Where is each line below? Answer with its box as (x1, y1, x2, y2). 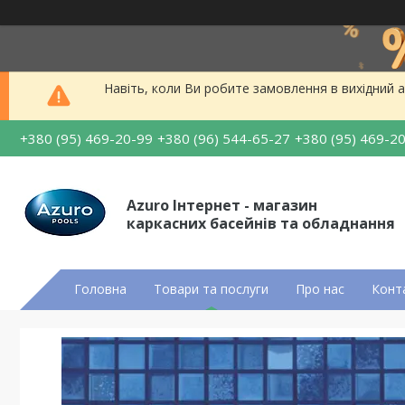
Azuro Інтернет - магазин (127, 194, 317, 215)
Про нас (296, 280, 344, 297)
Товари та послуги (154, 280, 268, 297)
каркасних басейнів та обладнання (127, 212, 395, 233)
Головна (74, 280, 127, 297)
